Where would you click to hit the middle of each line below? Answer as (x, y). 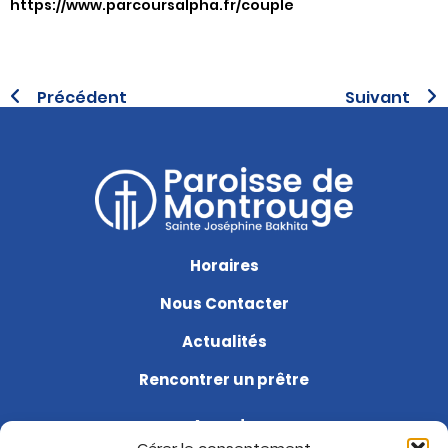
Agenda (224, 426)
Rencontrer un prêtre (224, 380)
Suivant (377, 97)
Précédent (82, 97)
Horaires (224, 266)
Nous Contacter (224, 304)
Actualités (224, 342)
